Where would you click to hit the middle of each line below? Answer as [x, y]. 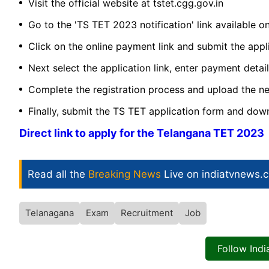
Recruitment [147, 213]
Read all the [58, 174]
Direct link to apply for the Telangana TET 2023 [142, 133]
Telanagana [50, 213]
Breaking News [125, 174]
